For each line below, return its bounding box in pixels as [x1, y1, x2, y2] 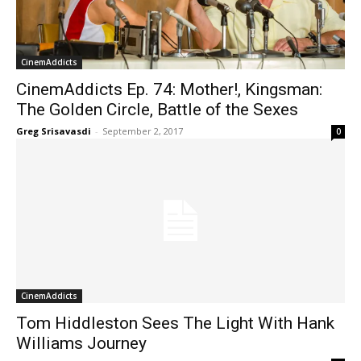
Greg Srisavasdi [16, 125, 91, 137]
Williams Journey [16, 334, 147, 353]
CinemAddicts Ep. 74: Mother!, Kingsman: [16, 80, 322, 99]
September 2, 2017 [102, 125, 183, 137]
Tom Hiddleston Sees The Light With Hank [16, 313, 334, 333]
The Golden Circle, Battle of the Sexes [16, 100, 298, 119]
